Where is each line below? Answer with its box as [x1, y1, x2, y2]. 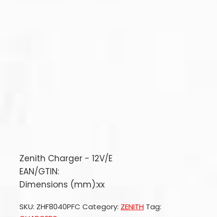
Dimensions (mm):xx [19, 179, 105, 190]
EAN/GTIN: [19, 166, 59, 177]
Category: [82, 201, 121, 212]
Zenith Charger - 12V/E [19, 153, 112, 164]
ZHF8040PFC [36, 201, 80, 212]
